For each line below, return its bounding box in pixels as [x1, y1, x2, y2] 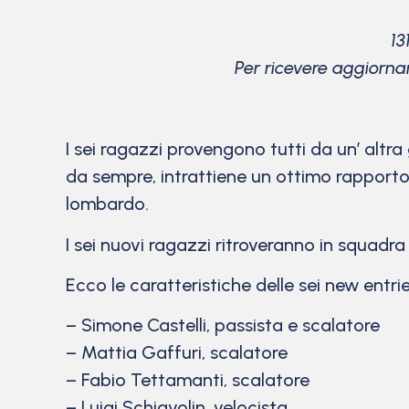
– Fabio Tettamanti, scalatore [66, 369, 309, 392]
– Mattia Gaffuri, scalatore [66, 341, 288, 364]
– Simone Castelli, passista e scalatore [66, 314, 380, 337]
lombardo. [66, 193, 149, 215]
